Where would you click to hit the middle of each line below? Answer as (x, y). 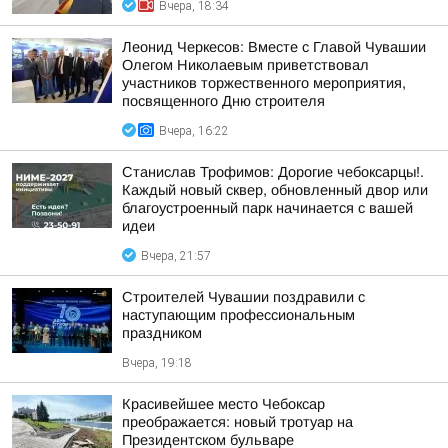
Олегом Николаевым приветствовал (245, 65)
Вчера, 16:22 (194, 131)
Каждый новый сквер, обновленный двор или (275, 190)
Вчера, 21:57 (176, 256)
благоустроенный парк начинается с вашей (267, 208)
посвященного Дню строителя (223, 101)
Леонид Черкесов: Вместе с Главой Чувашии (274, 47)
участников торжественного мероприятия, (264, 83)
